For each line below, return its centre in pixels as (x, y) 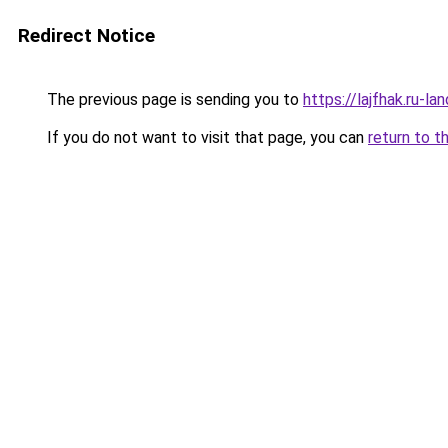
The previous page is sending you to (173, 99)
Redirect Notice (86, 35)
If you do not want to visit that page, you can (205, 137)
